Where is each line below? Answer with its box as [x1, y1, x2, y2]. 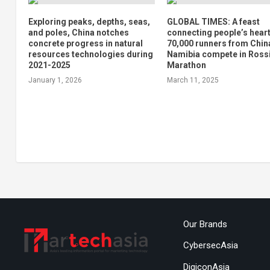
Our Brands [183, 218, 227, 230]
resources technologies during [28, 49, 153, 60]
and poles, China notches [28, 28, 129, 38]
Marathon [167, 60, 207, 71]
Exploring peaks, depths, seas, [28, 17, 150, 27]
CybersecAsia [183, 240, 238, 251]
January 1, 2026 [28, 76, 82, 85]
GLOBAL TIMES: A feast [167, 17, 260, 27]
